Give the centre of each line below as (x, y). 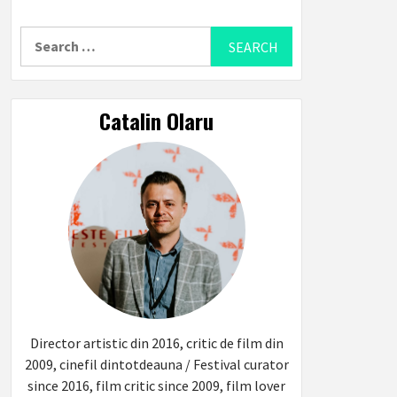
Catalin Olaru (156, 121)
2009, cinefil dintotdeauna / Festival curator (156, 364)
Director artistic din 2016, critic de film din (156, 343)
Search (42, 36)
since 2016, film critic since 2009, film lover (156, 385)
